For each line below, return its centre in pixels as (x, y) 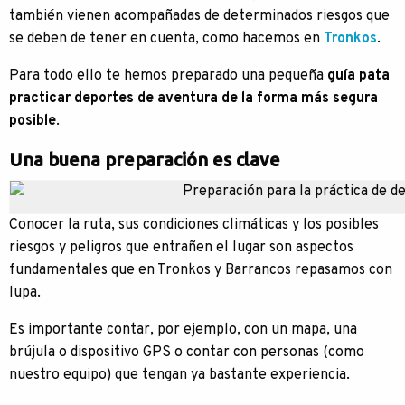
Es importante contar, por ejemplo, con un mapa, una (183, 330)
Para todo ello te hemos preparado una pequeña (168, 76)
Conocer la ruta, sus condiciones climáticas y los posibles (194, 225)
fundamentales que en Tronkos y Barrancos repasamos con (201, 270)
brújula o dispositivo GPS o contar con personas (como (187, 353)
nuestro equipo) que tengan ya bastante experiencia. (179, 375)
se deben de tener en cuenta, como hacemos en (166, 39)
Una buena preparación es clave (145, 160)
